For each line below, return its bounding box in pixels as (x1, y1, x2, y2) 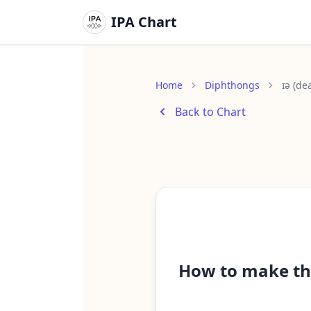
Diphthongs (205, 78, 260, 92)
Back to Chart (175, 104, 246, 119)
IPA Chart (111, 12, 177, 31)
